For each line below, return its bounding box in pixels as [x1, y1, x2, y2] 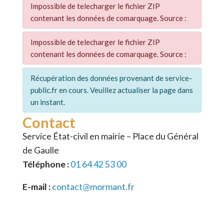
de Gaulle [22, 144, 59, 155]
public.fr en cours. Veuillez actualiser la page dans [30, 85, 193, 94]
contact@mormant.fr [52, 181, 135, 192]
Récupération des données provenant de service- [30, 73, 192, 82]
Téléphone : [22, 158, 69, 169]
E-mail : [22, 181, 51, 192]
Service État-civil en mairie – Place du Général [22, 130, 199, 141]
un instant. [30, 97, 65, 106]
